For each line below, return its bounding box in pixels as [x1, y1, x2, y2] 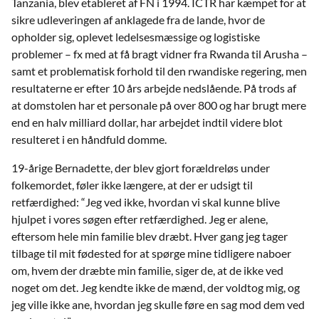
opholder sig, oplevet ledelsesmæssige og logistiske [11, 29, 260, 43]
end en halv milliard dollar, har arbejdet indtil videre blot [11, 115, 283, 129]
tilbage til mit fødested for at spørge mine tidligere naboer [11, 246, 291, 260]
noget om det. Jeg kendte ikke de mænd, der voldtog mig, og [11, 280, 300, 294]
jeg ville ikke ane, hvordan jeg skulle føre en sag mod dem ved [11, 297, 305, 311]
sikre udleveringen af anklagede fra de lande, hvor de [11, 12, 265, 26]
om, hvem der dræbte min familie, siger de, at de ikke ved [11, 263, 283, 277]
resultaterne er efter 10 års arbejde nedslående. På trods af [11, 80, 296, 95]
